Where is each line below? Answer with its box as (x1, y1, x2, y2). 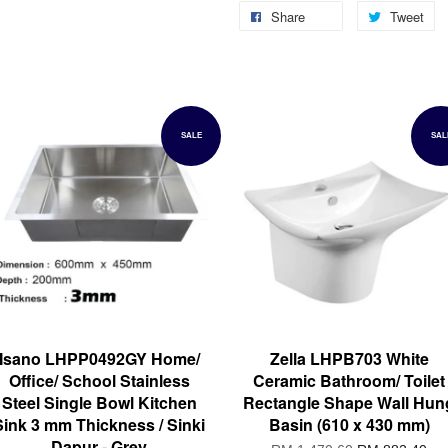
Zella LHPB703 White (269, 347, 429, 371)
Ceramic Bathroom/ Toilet (253, 369, 445, 393)
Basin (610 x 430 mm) (268, 413, 430, 437)
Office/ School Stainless (8, 369, 190, 393)
